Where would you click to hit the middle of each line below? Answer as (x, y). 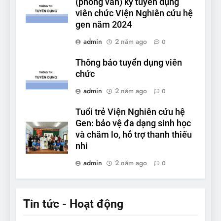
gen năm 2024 (104, 25)
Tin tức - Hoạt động (73, 204)
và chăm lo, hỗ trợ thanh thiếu (134, 135)
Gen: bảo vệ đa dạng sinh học (133, 124)
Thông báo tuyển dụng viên (129, 63)
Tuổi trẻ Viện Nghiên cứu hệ (130, 112)
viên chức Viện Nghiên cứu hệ (134, 14)
